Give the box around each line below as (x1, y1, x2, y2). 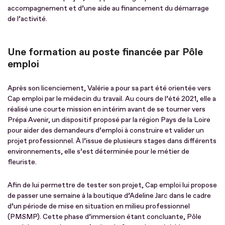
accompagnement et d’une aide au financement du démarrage (8, 4, 209, 13)
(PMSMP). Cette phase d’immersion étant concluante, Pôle (8, 212, 201, 221)
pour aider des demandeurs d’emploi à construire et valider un (8, 126, 204, 135)
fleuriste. (8, 157, 37, 166)
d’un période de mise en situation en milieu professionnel (8, 201, 190, 210)
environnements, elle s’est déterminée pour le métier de (8, 147, 189, 156)
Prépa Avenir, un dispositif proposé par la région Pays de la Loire (8, 115, 210, 124)
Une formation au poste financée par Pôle (8, 45, 203, 58)
